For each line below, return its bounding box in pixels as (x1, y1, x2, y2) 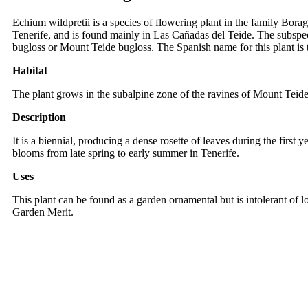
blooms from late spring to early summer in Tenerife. (12, 147, 239, 159)
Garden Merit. (12, 206, 74, 219)
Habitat (12, 65, 47, 77)
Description (12, 111, 66, 124)
